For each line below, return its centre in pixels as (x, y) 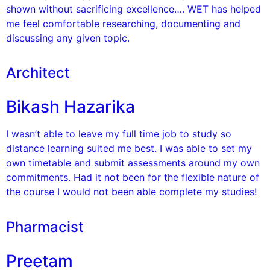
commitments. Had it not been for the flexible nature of (133, 177)
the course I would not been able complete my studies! (131, 192)
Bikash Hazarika (71, 107)
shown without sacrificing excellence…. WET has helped (133, 9)
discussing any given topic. (68, 38)
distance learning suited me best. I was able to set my (129, 149)
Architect (38, 73)
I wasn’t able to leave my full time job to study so (119, 134)
